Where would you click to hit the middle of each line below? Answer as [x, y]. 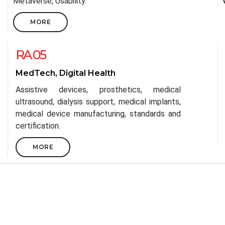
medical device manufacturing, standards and [98, 114]
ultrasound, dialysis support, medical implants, [98, 102]
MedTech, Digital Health [66, 73]
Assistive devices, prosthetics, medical [98, 90]
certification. [38, 126]
